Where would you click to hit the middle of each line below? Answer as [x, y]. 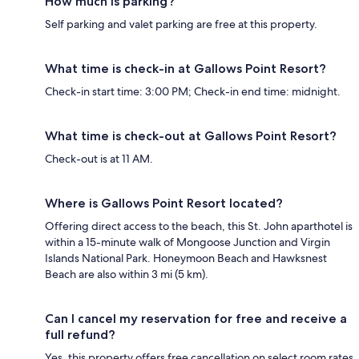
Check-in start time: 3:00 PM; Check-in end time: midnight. [193, 91]
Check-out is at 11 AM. [99, 158]
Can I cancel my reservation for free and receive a [196, 318]
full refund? [80, 334]
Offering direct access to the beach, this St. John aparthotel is [199, 226]
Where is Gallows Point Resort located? [164, 203]
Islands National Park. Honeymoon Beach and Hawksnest [186, 258]
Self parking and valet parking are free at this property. [181, 24]
